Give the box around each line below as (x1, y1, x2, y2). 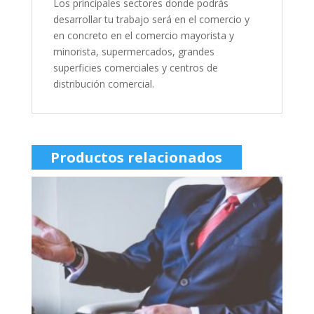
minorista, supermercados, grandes (53, 44, 214, 58)
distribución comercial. (53, 76, 154, 90)
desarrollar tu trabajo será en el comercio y (53, 12, 250, 26)
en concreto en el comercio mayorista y (53, 28, 234, 42)
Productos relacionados (50, 147, 223, 167)
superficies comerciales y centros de (53, 60, 218, 74)
